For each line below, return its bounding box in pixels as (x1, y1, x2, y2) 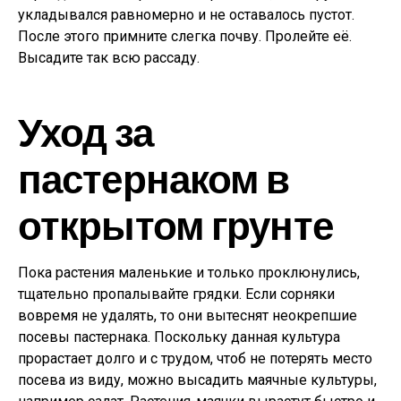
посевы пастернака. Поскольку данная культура (18, 328, 340, 346)
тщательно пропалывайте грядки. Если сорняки (18, 286, 335, 303)
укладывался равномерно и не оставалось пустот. (18, 6, 354, 23)
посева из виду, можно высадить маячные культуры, (18, 371, 377, 388)
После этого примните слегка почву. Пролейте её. (18, 28, 352, 45)
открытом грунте (18, 200, 333, 248)
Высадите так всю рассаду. (18, 49, 200, 66)
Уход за (18, 107, 153, 155)
